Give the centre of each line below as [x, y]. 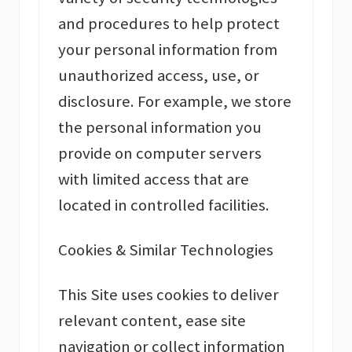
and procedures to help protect [169, 24]
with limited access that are [154, 180]
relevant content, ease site [152, 321]
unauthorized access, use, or [159, 76]
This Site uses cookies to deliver [169, 295]
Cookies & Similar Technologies [166, 250]
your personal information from [168, 50]
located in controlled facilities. [164, 205]
